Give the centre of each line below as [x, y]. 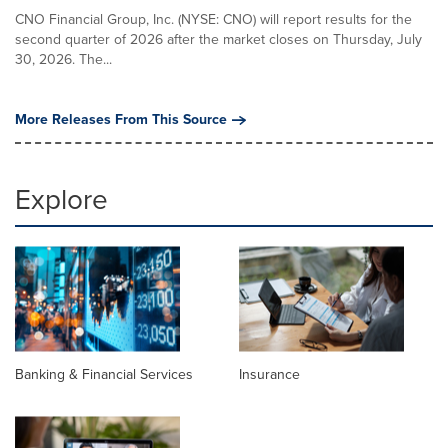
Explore [61, 199]
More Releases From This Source [121, 119]
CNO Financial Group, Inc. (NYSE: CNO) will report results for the [213, 19]
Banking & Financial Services [104, 375]
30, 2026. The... [63, 59]
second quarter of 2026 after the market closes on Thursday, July [218, 39]
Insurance [269, 375]
